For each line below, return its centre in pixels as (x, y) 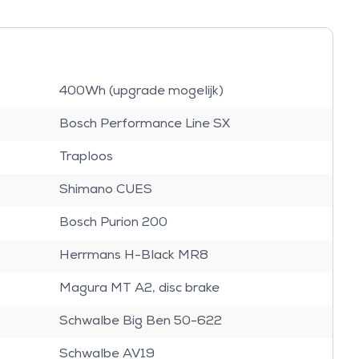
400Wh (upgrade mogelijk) (141, 91)
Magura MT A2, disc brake (139, 288)
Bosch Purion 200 (113, 223)
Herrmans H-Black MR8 (133, 256)
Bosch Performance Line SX (144, 124)
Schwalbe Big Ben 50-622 (140, 321)
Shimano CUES (105, 190)
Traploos (86, 157)
